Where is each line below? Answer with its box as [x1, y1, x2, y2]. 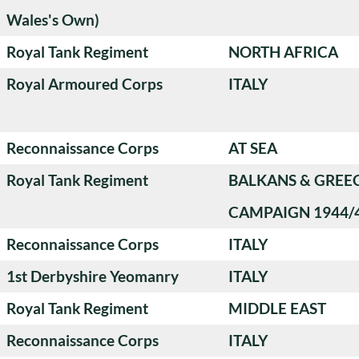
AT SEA [228, 138, 277, 157]
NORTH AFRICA [228, 42, 338, 61]
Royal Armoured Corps [6, 74, 163, 93]
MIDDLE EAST [228, 298, 326, 317]
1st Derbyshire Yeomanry [6, 266, 179, 285]
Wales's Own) [6, 10, 99, 29]
